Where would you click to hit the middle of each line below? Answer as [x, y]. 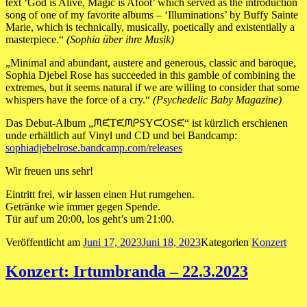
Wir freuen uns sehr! [49, 171]
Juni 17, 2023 [112, 243]
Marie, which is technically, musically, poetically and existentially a [150, 27]
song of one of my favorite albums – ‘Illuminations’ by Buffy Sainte [152, 15]
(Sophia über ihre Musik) [120, 40]
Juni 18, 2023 [171, 243]
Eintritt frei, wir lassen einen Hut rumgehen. [100, 195]
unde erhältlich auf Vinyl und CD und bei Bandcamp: [121, 136]
